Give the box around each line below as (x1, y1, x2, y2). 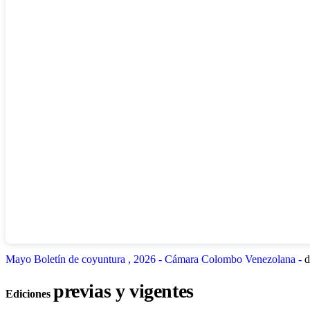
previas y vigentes (53, 280, 194, 302)
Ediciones (6, 288, 53, 300)
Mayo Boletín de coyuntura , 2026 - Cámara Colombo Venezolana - (6, 253, 304, 265)
